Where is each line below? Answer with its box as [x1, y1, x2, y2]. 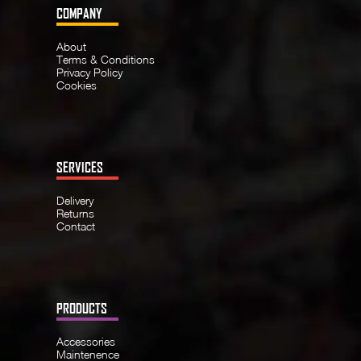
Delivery [56, 193, 93, 207]
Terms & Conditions [56, 52, 155, 66]
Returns [56, 205, 94, 220]
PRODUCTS [56, 300, 107, 316]
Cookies [56, 77, 97, 92]
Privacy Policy [56, 64, 122, 79]
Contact [56, 218, 95, 233]
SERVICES [56, 159, 103, 175]
